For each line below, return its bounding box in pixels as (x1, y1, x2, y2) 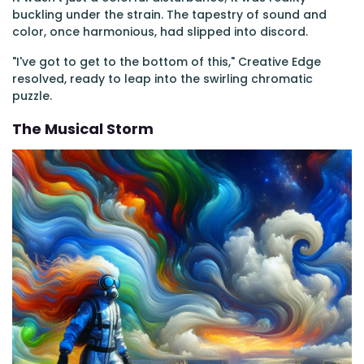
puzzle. (12, 88, 52, 104)
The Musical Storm (12, 119, 154, 139)
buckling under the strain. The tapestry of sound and (12, 6, 327, 23)
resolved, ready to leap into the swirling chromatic (12, 71, 313, 87)
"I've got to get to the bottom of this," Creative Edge (12, 54, 321, 70)
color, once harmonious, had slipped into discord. (12, 24, 308, 40)
